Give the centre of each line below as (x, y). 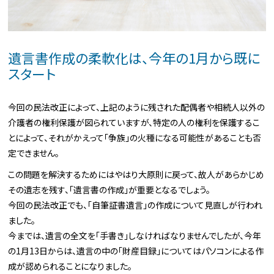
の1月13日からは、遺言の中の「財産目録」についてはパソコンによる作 (136, 251)
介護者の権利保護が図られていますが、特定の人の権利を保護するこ (134, 123)
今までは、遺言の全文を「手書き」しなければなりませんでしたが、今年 (135, 236)
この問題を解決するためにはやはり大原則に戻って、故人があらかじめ (136, 175)
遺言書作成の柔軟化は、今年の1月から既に (134, 58)
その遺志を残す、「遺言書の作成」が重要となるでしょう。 (109, 190)
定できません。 (34, 153)
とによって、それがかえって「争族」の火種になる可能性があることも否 (135, 138)
